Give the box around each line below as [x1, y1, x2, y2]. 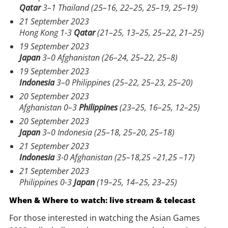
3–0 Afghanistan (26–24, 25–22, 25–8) [40, 51, 178, 63]
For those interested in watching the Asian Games [9, 212, 200, 223]
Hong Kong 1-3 [19, 26, 74, 38]
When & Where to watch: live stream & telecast [9, 194, 195, 205]
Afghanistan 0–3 [19, 101, 79, 113]
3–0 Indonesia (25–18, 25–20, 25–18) [40, 126, 175, 138]
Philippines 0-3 [19, 176, 74, 188]
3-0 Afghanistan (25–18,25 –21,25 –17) [54, 151, 195, 163]
